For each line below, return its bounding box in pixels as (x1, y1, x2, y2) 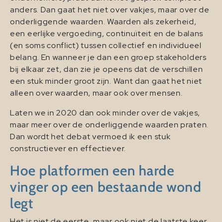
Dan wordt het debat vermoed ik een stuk (10, 131, 171, 142)
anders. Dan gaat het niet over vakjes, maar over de (10, 4, 210, 15)
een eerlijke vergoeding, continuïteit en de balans (10, 28, 204, 39)
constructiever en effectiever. (10, 143, 126, 154)
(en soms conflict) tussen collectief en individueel (10, 40, 202, 51)
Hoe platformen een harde (10, 162, 174, 179)
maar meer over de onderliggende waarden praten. (10, 119, 209, 130)
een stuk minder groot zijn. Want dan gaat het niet (10, 75, 203, 86)
